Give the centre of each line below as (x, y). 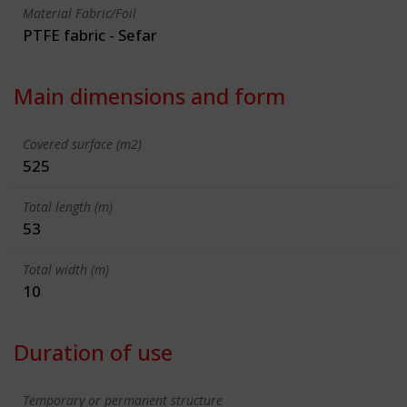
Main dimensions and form (149, 95)
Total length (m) (68, 206)
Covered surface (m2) (82, 144)
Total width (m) (66, 269)
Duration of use (93, 352)
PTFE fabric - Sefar (90, 35)
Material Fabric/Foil (79, 13)
